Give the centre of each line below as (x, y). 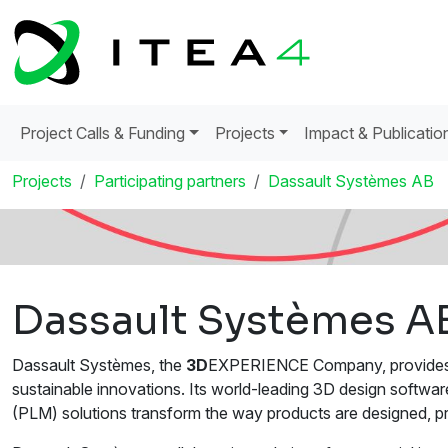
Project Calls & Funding (102, 133)
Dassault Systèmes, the (99, 364)
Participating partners (170, 181)
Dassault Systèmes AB (351, 181)
